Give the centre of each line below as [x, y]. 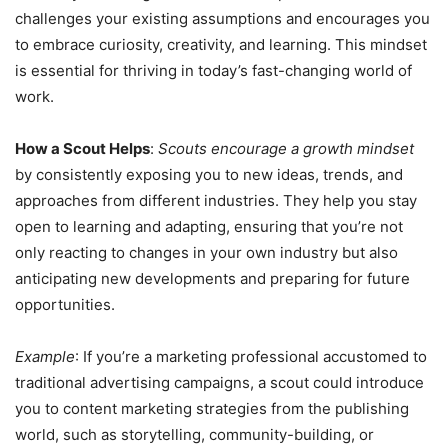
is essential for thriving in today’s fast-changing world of [213, 71]
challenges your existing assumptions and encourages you [222, 19]
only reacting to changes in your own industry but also [206, 253]
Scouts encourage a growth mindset [286, 149]
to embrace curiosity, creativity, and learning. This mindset [221, 45]
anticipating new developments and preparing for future [212, 279]
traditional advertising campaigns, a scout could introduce [219, 383]
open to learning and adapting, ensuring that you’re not [209, 227]
